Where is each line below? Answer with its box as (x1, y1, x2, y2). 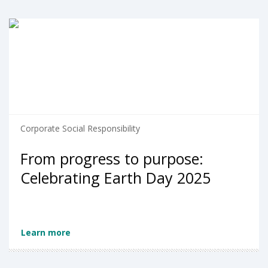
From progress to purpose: (20, 148, 203, 169)
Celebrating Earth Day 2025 (20, 167, 211, 188)
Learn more (21, 227, 71, 238)
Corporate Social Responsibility (20, 123, 140, 135)
